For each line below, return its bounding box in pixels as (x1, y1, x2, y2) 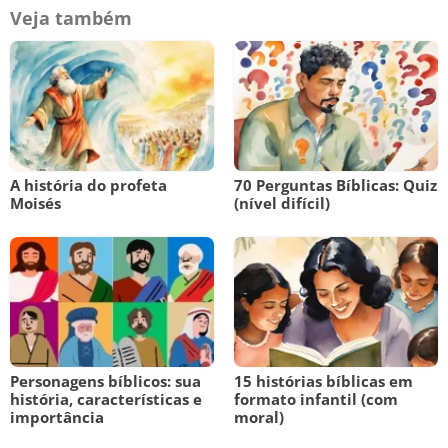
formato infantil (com (234, 389, 398, 409)
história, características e (10, 389, 202, 409)
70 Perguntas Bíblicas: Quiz (234, 175, 437, 195)
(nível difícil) (234, 193, 330, 213)
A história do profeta (10, 175, 167, 195)
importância (10, 407, 104, 427)
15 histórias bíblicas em (234, 371, 413, 391)
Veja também (10, 6, 132, 30)
